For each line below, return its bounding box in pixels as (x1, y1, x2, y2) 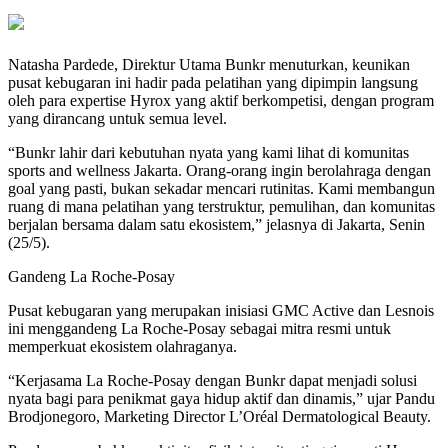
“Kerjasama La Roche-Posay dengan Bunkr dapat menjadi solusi (8, 372, 417, 390)
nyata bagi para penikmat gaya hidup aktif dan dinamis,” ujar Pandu (8, 390, 435, 408)
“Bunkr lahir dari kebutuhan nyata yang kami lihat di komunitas (8, 144, 409, 162)
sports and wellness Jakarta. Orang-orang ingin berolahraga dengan (8, 162, 431, 180)
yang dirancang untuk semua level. (8, 110, 227, 128)
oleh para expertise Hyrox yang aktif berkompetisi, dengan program (8, 92, 434, 110)
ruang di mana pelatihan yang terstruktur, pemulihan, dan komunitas (8, 198, 435, 216)
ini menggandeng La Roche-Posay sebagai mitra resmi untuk (8, 320, 391, 338)
